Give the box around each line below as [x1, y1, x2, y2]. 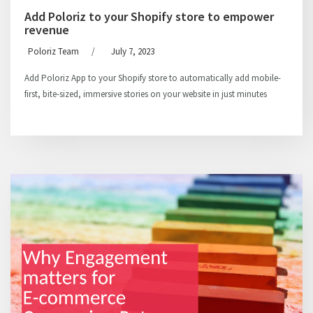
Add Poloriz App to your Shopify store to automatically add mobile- [24, 72, 281, 84]
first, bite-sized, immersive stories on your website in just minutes [24, 88, 267, 100]
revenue [24, 22, 69, 38]
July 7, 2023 [111, 45, 154, 57]
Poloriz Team [28, 45, 79, 57]
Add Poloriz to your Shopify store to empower [24, 8, 274, 24]
